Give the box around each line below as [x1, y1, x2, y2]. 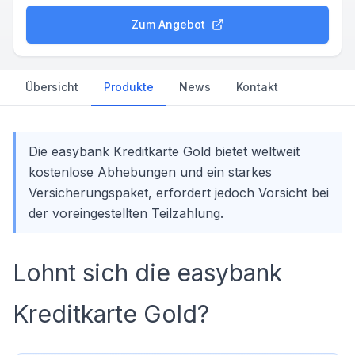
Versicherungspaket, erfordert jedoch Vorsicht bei [29, 185, 329, 200]
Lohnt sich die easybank [13, 258, 282, 287]
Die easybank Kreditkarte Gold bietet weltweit [29, 143, 300, 159]
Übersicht [25, 80, 78, 94]
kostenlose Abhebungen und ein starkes [29, 164, 272, 180]
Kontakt [236, 80, 278, 94]
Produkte [104, 80, 154, 94]
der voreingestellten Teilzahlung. [29, 205, 223, 221]
